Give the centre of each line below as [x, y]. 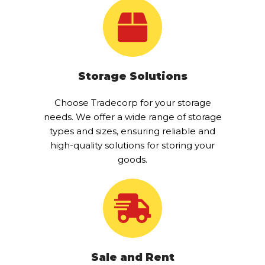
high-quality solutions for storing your [132, 145]
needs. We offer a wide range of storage [132, 117]
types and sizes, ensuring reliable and [132, 131]
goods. [132, 159]
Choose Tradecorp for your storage [132, 102]
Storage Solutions [132, 76]
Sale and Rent [132, 257]
